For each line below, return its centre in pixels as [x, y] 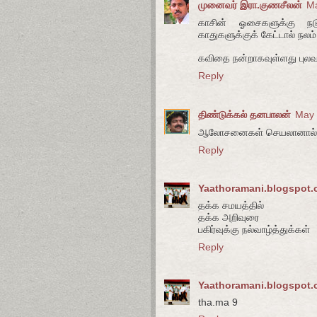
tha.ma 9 [218, 302]
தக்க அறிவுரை [229, 218]
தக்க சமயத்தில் [231, 206]
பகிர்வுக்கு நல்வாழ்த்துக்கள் [254, 230]
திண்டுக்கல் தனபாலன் [244, 114]
